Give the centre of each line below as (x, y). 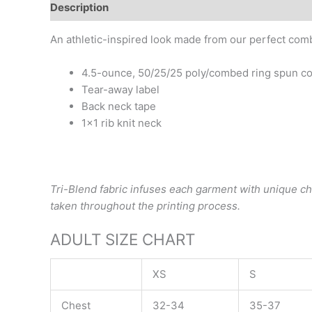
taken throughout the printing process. (145, 205)
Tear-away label (120, 89)
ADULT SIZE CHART (123, 239)
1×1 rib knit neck (122, 123)
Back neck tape (119, 106)
